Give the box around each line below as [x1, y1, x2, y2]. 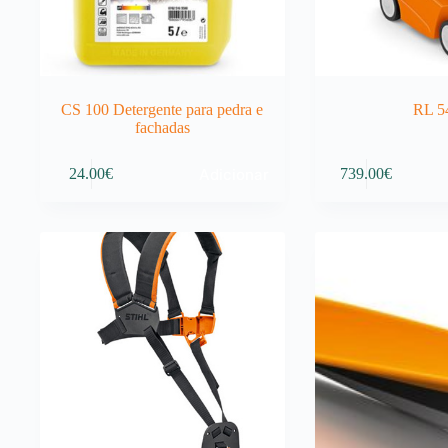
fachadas [134, 118, 190, 136]
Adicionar [198, 164, 269, 184]
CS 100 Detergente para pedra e [61, 100, 264, 118]
